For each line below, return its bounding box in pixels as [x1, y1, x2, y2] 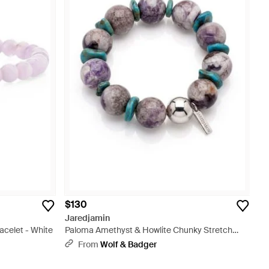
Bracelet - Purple [65, 237, 129, 247]
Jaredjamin [65, 213, 110, 223]
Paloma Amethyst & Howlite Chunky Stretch [65, 225, 232, 235]
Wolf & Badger [100, 239, 157, 250]
